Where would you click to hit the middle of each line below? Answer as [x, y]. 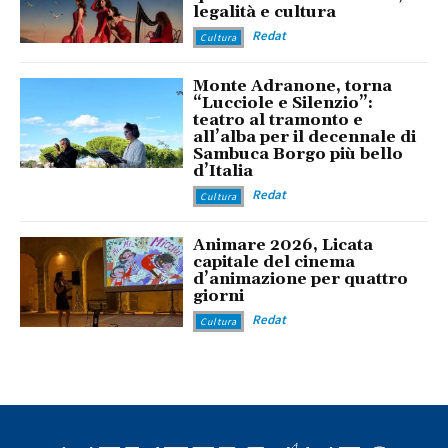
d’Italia [223, 171]
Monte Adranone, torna [293, 86]
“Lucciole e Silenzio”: [283, 103]
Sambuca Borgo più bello [298, 154]
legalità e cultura [265, 12]
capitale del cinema [274, 262]
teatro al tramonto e [278, 120]
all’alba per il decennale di [305, 137]
